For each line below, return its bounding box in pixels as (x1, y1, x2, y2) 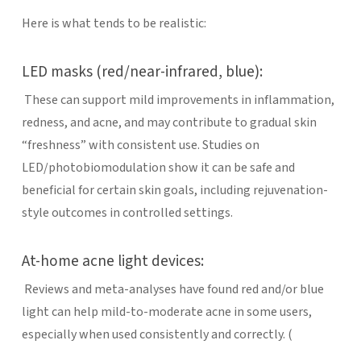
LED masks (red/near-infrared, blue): (21, 60, 263, 83)
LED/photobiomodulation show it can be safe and (21, 158, 295, 176)
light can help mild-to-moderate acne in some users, (21, 302, 312, 321)
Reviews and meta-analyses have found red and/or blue (21, 280, 324, 298)
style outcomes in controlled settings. (21, 203, 233, 222)
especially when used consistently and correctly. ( (21, 325, 293, 343)
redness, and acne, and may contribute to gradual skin (21, 113, 317, 131)
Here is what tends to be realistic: (21, 14, 206, 32)
